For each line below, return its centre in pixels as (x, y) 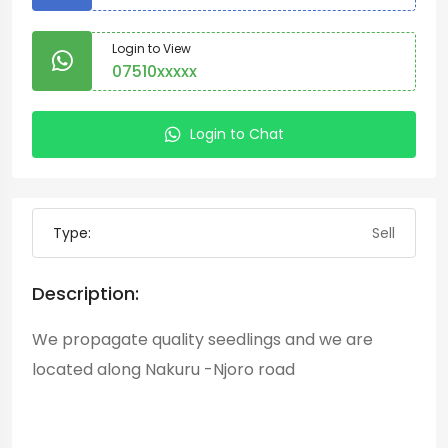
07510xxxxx (154, 71)
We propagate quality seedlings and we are (202, 339)
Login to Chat (236, 134)
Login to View (151, 48)
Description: (85, 293)
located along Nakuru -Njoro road (165, 369)
